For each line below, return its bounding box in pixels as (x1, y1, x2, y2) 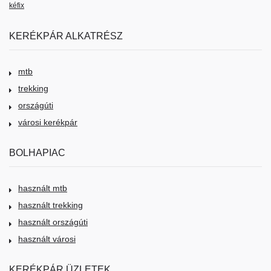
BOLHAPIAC (9, 147, 65, 158)
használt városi (18, 234, 76, 244)
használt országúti (18, 217, 88, 227)
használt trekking (18, 200, 83, 210)
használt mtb (18, 183, 67, 193)
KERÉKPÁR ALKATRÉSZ (9, 30, 123, 41)
